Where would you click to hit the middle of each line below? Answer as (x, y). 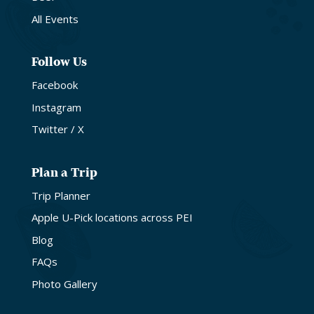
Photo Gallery (64, 284)
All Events (55, 19)
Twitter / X (57, 129)
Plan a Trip (64, 172)
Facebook (54, 85)
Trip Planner (61, 195)
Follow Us (59, 62)
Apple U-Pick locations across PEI (112, 218)
